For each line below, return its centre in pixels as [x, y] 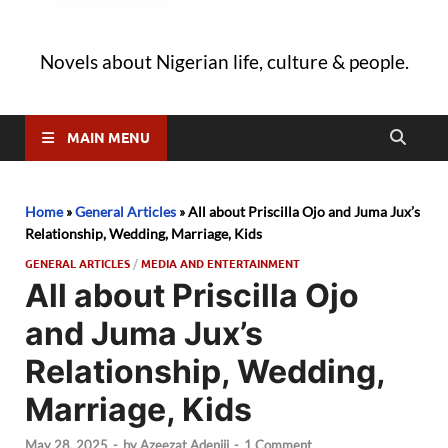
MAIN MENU [108, 137]
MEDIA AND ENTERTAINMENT [220, 262]
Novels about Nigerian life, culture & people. [224, 61]
